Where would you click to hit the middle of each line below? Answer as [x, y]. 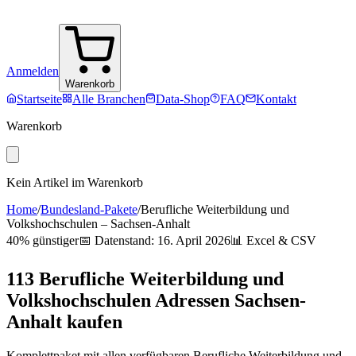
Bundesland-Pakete [89, 209]
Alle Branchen [109, 99]
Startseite [39, 99]
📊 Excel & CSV [273, 240]
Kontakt [276, 99]
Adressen [193, 300]
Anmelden [33, 71]
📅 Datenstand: [118, 240]
